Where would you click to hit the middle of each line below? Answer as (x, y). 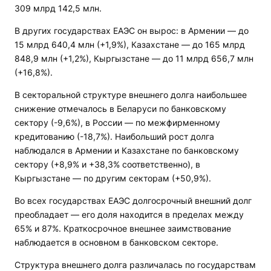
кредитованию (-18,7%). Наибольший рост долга (114, 136)
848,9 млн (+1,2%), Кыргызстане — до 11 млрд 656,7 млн (134, 58)
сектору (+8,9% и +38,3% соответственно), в (107, 164)
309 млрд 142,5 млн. (58, 8)
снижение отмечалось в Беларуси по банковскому (120, 109)
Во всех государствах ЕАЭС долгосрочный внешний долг (133, 201)
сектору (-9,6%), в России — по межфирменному (117, 122)
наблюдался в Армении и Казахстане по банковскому (127, 150)
